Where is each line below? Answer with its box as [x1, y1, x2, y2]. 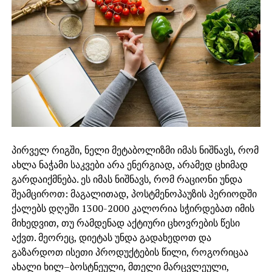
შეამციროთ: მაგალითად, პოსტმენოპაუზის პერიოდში [11, 186, 257, 200]
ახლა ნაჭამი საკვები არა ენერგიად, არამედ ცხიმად [11, 157, 248, 171]
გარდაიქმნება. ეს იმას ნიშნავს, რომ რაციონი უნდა [11, 172, 242, 186]
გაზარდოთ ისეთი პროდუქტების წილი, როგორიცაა [11, 245, 248, 259]
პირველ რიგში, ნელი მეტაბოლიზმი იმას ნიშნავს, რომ [11, 143, 259, 157]
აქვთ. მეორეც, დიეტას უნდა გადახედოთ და [11, 230, 211, 244]
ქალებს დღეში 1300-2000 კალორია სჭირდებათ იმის [11, 201, 254, 215]
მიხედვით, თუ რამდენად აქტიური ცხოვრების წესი [11, 216, 240, 229]
